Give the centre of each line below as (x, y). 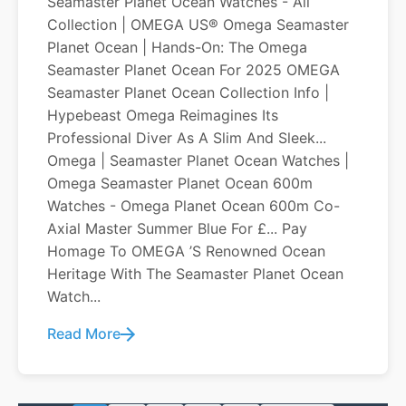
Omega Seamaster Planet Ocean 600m (180, 183)
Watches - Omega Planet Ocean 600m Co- (193, 206)
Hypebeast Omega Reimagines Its (163, 115)
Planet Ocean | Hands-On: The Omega (177, 47)
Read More (84, 333)
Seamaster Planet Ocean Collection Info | (188, 92)
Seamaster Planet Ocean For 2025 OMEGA (193, 70)
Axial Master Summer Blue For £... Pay (177, 228)
